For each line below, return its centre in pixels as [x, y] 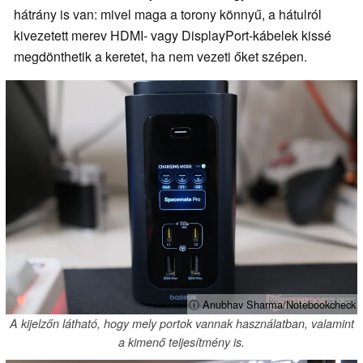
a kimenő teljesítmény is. [181, 342]
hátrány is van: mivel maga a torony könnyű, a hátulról [168, 14]
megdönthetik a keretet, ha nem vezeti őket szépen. [160, 56]
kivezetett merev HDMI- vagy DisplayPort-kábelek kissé [173, 35]
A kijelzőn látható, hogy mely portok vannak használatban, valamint [181, 323]
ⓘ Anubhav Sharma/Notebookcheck [272, 305]
